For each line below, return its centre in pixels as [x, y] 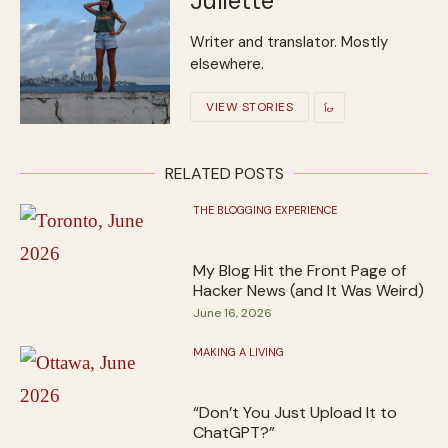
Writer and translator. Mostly [289, 41]
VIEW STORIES [249, 107]
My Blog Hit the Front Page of [300, 270]
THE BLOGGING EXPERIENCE [265, 209]
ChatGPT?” [234, 432]
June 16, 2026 [233, 312]
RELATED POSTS [224, 173]
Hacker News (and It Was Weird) [309, 290]
